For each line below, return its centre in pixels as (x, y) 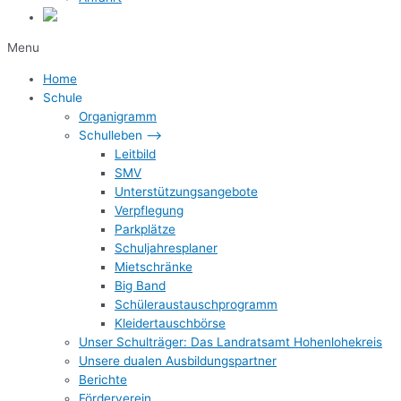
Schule (63, 98)
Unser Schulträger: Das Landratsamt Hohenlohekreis (230, 342)
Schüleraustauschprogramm (196, 305)
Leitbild (135, 154)
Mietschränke (154, 267)
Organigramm (118, 117)
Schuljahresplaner (166, 248)
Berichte (103, 380)
